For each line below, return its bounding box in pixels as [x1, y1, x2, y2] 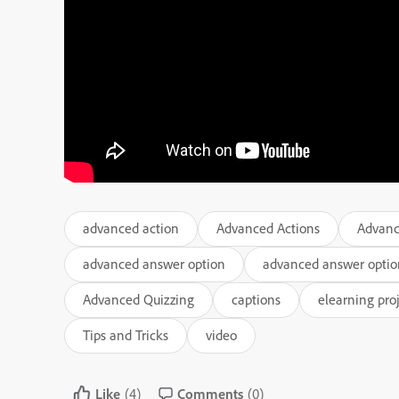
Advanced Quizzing [83, 290, 194, 308]
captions [232, 290, 281, 308]
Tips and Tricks [83, 326, 168, 344]
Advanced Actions [216, 219, 320, 237]
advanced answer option [83, 255, 225, 273]
